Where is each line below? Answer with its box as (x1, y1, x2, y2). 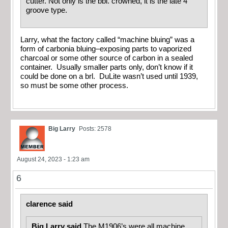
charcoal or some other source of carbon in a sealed (20, 54, 193, 63)
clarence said (26, 200, 73, 209)
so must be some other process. (20, 81, 128, 90)
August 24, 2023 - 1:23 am (17, 156, 90, 163)
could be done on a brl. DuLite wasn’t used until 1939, (20, 72, 198, 81)
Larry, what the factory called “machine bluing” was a (20, 36, 194, 44)
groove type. (26, 6, 67, 15)
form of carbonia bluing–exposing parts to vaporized (20, 45, 191, 53)
